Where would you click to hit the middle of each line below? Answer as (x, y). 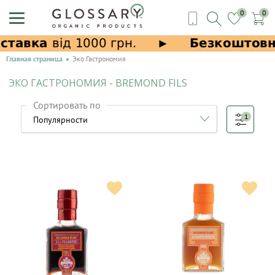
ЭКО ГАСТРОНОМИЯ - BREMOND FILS (98, 83)
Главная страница (34, 59)
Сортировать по (67, 105)
